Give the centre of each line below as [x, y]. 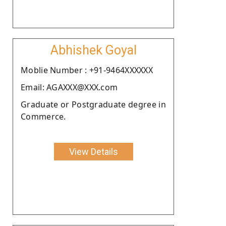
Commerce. [43, 116]
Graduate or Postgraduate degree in [93, 104]
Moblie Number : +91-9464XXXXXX [87, 70]
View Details [93, 151]
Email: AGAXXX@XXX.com [69, 87]
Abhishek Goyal [93, 50]
